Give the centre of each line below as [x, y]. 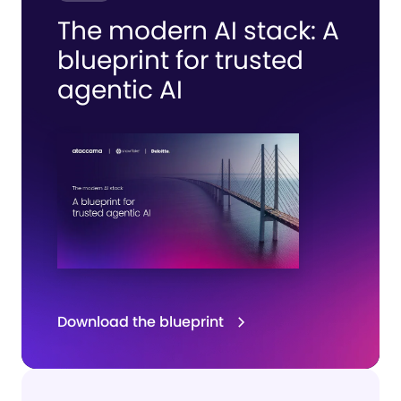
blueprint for [136, 60]
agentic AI [120, 90]
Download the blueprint [141, 321]
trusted [259, 60]
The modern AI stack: [190, 30]
